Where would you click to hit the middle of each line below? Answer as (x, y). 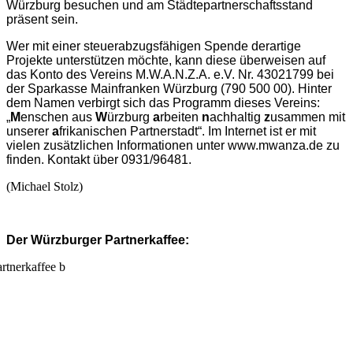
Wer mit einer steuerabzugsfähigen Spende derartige (154, 46)
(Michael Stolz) (45, 187)
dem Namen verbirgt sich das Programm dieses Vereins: (163, 103)
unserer (29, 132)
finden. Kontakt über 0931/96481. (99, 160)
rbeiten (181, 117)
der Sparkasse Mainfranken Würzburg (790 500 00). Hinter (169, 89)
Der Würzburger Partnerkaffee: (98, 240)
